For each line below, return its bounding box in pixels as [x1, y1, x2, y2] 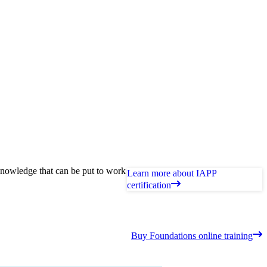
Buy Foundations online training [131, 231, 253, 241]
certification [126, 179, 171, 190]
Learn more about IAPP [126, 167, 216, 178]
